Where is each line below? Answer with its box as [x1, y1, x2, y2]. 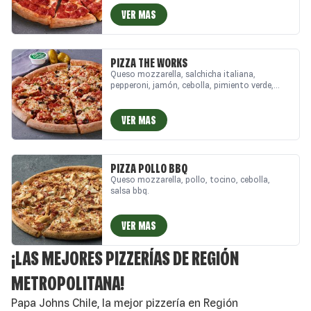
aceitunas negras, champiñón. [110, 92, 226, 101]
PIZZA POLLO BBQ [110, 161, 187, 176]
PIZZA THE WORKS [110, 56, 187, 70]
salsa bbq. [110, 186, 149, 195]
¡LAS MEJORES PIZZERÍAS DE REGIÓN [11, 247, 239, 269]
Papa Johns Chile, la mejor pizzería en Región [11, 296, 238, 309]
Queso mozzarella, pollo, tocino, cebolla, [110, 175, 270, 184]
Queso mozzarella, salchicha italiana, [110, 69, 255, 78]
